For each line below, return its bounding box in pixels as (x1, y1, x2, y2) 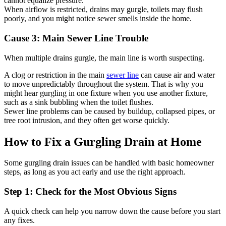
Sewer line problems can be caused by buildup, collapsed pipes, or (4, 106, 215, 116)
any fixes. (4, 215, 35, 224)
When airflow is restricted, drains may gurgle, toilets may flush (4, 5, 203, 14)
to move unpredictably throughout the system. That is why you (4, 79, 203, 88)
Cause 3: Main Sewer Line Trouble (4, 32, 148, 43)
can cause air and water (139, 70, 215, 79)
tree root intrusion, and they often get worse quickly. (4, 116, 169, 125)
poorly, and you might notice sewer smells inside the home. (4, 14, 192, 23)
